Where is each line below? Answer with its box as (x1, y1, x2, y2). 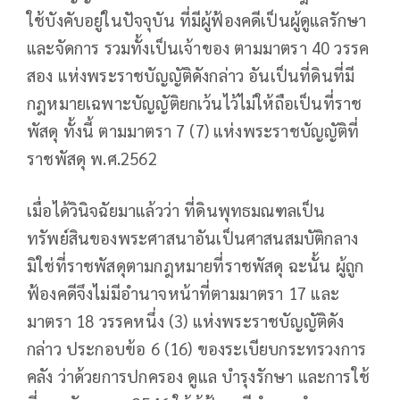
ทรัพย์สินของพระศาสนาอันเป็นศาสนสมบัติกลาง (27, 227, 359, 249)
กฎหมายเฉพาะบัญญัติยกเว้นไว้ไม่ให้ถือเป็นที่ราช (27, 92, 362, 114)
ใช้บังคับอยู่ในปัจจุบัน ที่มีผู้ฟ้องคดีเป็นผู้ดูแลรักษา (27, 9, 367, 31)
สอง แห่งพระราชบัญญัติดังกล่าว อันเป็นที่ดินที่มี (27, 64, 355, 87)
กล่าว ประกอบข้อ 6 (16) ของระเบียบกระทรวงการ (27, 337, 367, 360)
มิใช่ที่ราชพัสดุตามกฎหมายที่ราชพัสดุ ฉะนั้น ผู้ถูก (27, 254, 364, 277)
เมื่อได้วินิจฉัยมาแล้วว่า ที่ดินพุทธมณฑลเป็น (27, 199, 326, 221)
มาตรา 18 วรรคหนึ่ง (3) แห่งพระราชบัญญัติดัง (27, 310, 345, 332)
